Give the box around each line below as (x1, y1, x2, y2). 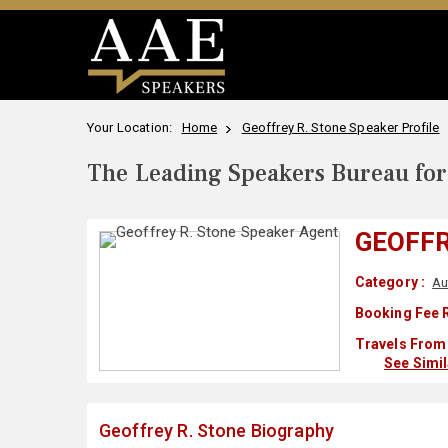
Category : (354, 274, 426, 290)
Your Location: (87, 120, 179, 135)
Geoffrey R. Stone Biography (99, 420, 335, 441)
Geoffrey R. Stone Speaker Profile (241, 120, 440, 135)
